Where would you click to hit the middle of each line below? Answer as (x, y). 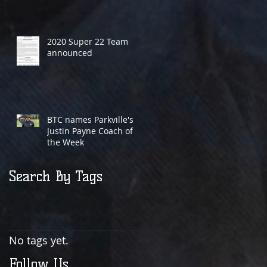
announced (70, 53)
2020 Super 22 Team (88, 41)
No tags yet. (39, 240)
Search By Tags (56, 176)
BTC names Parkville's (90, 119)
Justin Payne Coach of (90, 131)
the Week (66, 142)
